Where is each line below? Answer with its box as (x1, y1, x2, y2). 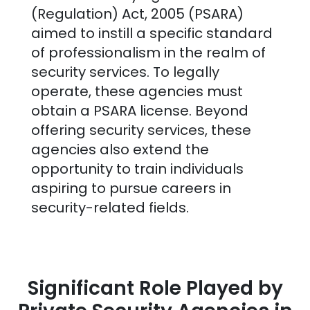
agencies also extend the (30, 140, 209, 160)
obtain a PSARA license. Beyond (30, 101, 248, 121)
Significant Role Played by (27, 275, 283, 302)
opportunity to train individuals (30, 159, 244, 179)
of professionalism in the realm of (30, 43, 266, 63)
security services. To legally (30, 62, 219, 82)
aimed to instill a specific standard (30, 24, 273, 44)
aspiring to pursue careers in (30, 179, 231, 199)
